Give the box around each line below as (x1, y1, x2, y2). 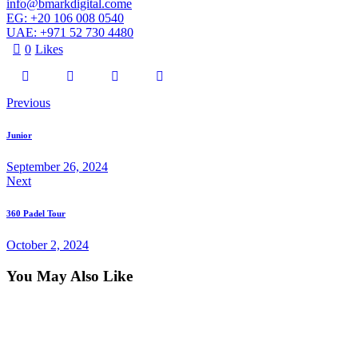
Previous (6, 95, 50, 109)
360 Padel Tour (6, 208, 66, 218)
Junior (6, 129, 32, 140)
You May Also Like (6, 267, 133, 284)
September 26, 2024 (6, 159, 108, 173)
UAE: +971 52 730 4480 (6, 25, 133, 39)
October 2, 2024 (6, 237, 89, 252)
